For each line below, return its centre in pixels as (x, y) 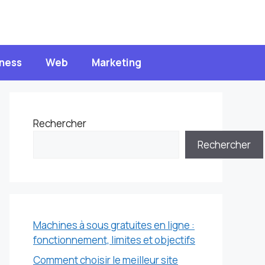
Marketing (116, 62)
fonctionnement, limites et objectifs (114, 240)
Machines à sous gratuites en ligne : (114, 225)
